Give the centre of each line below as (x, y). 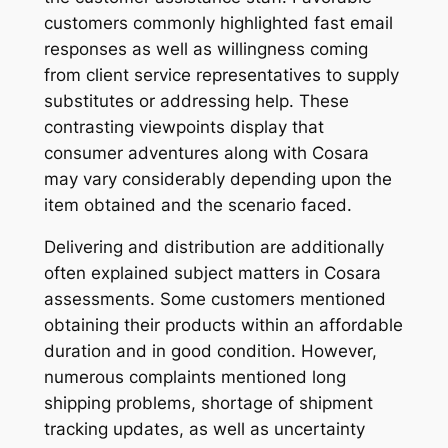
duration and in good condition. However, (210, 351)
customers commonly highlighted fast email (218, 22)
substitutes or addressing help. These (196, 100)
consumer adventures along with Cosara (206, 152)
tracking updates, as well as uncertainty (204, 429)
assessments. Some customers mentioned (214, 299)
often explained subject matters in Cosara (212, 273)
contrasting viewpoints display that (183, 126)
